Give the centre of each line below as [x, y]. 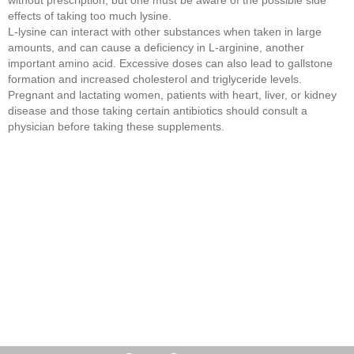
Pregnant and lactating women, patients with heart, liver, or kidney [172, 94]
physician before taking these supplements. [116, 126]
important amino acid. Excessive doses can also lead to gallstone [170, 63]
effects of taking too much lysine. [90, 15]
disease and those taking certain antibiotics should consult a [158, 110]
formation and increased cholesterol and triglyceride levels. [155, 79]
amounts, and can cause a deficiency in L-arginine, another [156, 47]
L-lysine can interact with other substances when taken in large [165, 31]
